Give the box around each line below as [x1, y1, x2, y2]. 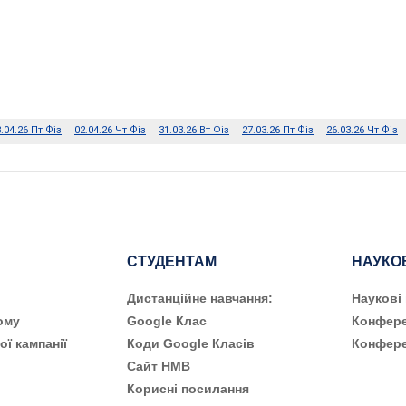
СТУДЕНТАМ [127, 254, 217, 269]
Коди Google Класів [127, 336, 255, 351]
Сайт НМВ [127, 359, 190, 373]
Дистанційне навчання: [127, 291, 273, 305]
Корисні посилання [127, 382, 249, 396]
